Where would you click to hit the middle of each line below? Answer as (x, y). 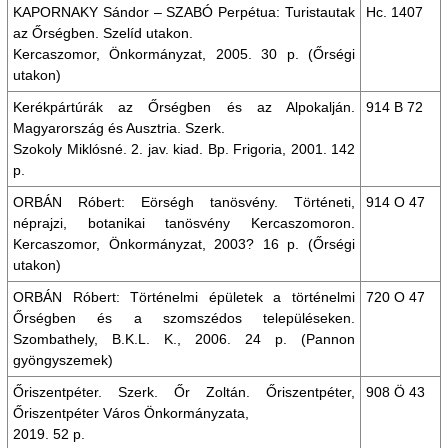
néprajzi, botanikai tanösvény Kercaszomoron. (184, 223)
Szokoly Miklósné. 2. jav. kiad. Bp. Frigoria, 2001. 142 (184, 149)
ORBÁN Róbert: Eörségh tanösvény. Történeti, (184, 202)
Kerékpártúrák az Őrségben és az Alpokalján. (184, 107)
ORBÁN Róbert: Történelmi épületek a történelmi (184, 297)
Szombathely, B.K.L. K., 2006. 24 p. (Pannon (184, 339)
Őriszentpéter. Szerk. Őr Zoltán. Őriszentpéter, (184, 392)
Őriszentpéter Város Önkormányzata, (131, 413)
